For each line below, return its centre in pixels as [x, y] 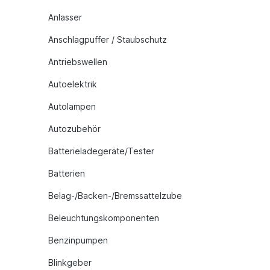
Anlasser [65, 17]
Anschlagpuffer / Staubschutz [108, 39]
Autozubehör [74, 129]
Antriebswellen [78, 62]
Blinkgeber [70, 262]
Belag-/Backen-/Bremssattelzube [115, 196]
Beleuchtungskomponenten [104, 218]
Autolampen [72, 106]
